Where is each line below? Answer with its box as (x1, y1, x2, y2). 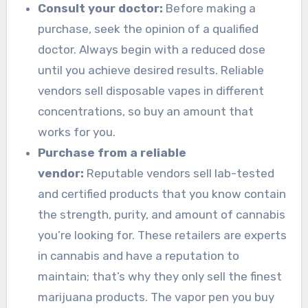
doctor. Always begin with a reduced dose (38, 43, 266, 57)
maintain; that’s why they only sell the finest (38, 269, 283, 284)
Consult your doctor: (38, 1, 164, 16)
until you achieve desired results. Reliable (38, 63, 265, 78)
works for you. (38, 125, 122, 140)
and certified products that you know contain (38, 187, 287, 201)
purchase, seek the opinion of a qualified (38, 22, 259, 36)
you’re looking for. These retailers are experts (38, 228, 287, 243)
